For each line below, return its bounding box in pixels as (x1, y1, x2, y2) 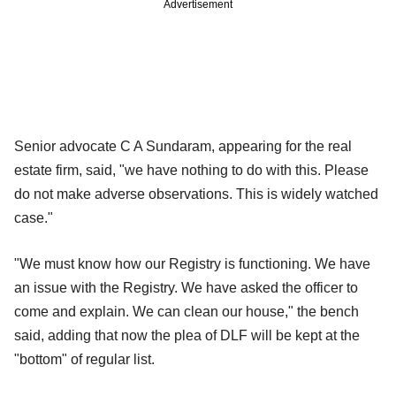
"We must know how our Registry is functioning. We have (14, 255, 370, 271)
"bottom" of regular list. (14, 351, 155, 367)
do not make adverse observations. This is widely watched (14, 186, 378, 202)
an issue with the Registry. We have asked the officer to (14, 279, 358, 295)
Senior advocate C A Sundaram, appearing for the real (14, 138, 352, 154)
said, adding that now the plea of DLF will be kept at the (14, 327, 360, 343)
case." (14, 209, 53, 225)
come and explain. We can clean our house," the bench (14, 303, 359, 319)
